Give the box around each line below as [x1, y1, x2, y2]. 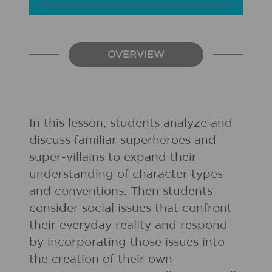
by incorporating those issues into [29, 237, 225, 248]
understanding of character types [29, 169, 223, 180]
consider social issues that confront [29, 203, 232, 214]
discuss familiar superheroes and [29, 135, 216, 146]
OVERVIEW [107, 50, 165, 59]
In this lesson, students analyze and [29, 118, 233, 129]
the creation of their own [29, 254, 172, 265]
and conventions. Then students [29, 186, 212, 197]
